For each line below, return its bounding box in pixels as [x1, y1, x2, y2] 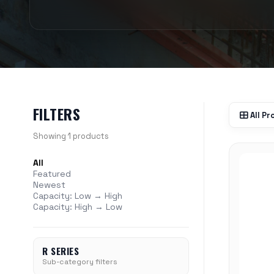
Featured [32, 168, 71, 179]
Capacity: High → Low [32, 201, 122, 212]
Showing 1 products [32, 131, 109, 141]
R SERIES [42, 244, 80, 257]
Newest [32, 179, 65, 190]
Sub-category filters [42, 257, 117, 267]
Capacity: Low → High [32, 190, 122, 201]
